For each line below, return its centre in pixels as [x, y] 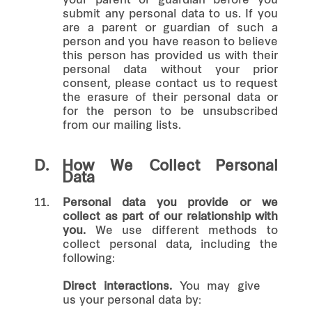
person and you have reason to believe [170, 42]
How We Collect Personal [170, 166]
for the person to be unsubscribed [170, 112]
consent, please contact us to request [170, 84]
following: [89, 259]
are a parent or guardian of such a [170, 28]
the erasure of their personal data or [170, 98]
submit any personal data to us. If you [170, 14]
